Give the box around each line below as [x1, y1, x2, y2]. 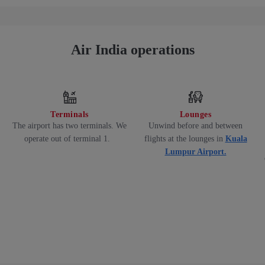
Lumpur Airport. [164, 147, 227, 157]
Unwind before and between [148, 121, 243, 131]
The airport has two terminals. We [12, 121, 127, 131]
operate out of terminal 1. [24, 134, 115, 144]
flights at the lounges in [144, 134, 225, 144]
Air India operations [70, 42, 195, 57]
